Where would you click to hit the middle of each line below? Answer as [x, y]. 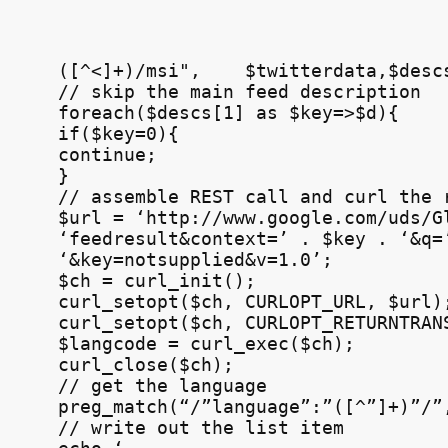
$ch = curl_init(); [156, 281]
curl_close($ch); [145, 365]
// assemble [123, 197]
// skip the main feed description [239, 92]
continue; [107, 155]
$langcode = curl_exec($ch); [206, 344]
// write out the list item [200, 428]
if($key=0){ [118, 134]
